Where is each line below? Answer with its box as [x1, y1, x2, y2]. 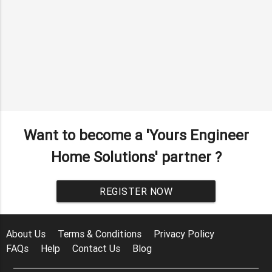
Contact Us [72, 242, 121, 254]
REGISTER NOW [100, 185, 172, 197]
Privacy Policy [154, 227, 215, 240]
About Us [6, 227, 46, 240]
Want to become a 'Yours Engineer [23, 126, 249, 144]
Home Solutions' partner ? [50, 148, 222, 166]
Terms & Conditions [58, 227, 142, 240]
